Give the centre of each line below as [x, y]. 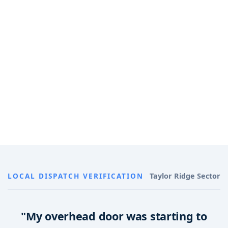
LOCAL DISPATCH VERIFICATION [76, 176]
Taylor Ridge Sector [185, 176]
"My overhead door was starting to [114, 216]
